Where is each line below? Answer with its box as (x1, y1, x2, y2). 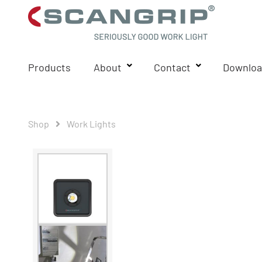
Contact (154, 61, 191, 74)
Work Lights (67, 118, 116, 129)
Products (28, 61, 71, 74)
